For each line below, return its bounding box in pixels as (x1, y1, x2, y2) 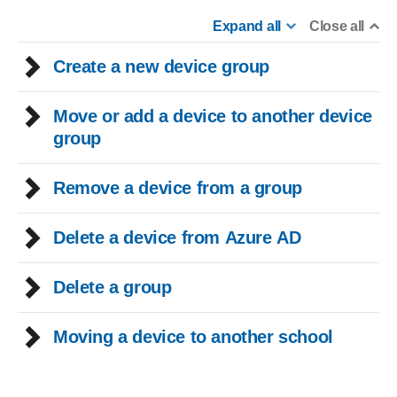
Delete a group (53, 276, 172, 297)
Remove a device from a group (53, 177, 302, 198)
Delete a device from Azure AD (53, 227, 301, 247)
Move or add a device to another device (53, 105, 372, 126)
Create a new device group (53, 56, 269, 76)
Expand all (213, 18, 281, 34)
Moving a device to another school (53, 326, 333, 346)
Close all (308, 18, 364, 34)
